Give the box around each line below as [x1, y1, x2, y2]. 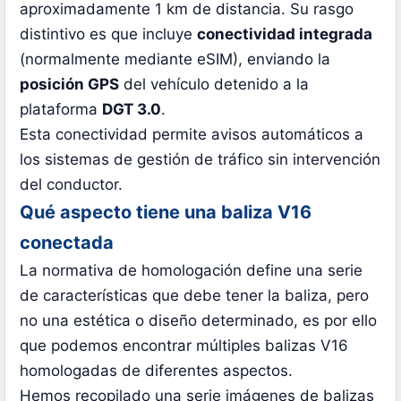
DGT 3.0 [102, 99, 162, 118]
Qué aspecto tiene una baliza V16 [20, 200, 312, 223]
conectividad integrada [197, 24, 373, 43]
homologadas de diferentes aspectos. [20, 361, 294, 380]
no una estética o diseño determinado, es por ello [20, 311, 378, 329]
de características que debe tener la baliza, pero [20, 286, 370, 304]
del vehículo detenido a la [119, 74, 310, 93]
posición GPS [20, 74, 120, 93]
